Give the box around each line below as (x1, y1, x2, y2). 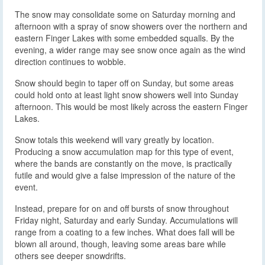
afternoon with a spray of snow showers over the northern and (15, 20, 247, 32)
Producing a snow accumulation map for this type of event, (15, 145, 234, 157)
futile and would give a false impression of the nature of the (15, 169, 235, 181)
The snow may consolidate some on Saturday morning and (15, 8, 235, 20)
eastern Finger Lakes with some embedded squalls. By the (15, 31, 234, 44)
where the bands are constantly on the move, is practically (15, 157, 232, 169)
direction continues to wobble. (15, 55, 126, 67)
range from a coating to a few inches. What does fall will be (15, 225, 235, 238)
